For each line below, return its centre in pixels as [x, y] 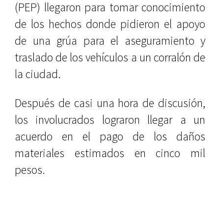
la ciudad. [38, 74]
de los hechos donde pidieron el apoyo [110, 24]
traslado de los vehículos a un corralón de [110, 57]
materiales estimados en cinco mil [110, 153]
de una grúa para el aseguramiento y [110, 41]
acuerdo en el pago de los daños [110, 136]
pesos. [30, 170]
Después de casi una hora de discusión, [110, 103]
